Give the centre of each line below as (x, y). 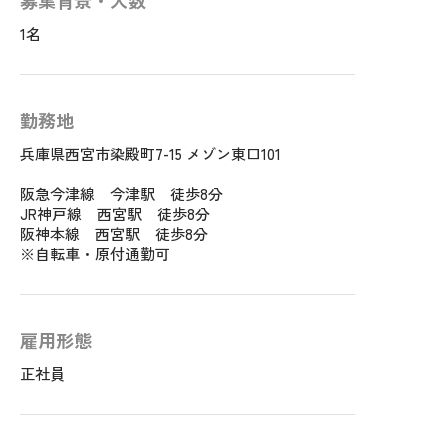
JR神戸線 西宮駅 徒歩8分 (115, 214)
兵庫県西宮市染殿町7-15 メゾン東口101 (150, 154)
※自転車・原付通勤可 (95, 254)
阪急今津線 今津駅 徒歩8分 (121, 194)
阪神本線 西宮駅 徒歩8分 (114, 234)
